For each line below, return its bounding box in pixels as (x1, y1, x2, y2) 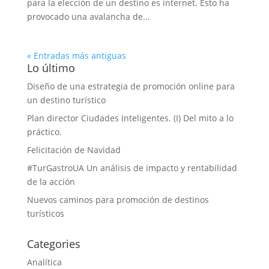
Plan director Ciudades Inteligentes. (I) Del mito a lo (26, 112, 234, 124)
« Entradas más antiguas (26, 50, 126, 61)
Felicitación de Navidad (26, 144, 121, 156)
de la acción (26, 176, 75, 187)
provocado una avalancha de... (26, 11, 150, 22)
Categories (26, 237, 80, 251)
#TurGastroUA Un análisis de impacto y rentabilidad (26, 162, 237, 174)
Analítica (26, 256, 62, 268)
